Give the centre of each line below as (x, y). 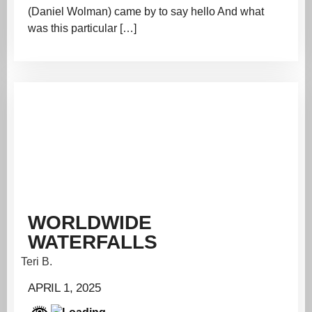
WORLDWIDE (90, 222)
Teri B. (37, 261)
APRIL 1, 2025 (64, 288)
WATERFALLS (93, 242)
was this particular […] (82, 29)
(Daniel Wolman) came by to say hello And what (146, 12)
